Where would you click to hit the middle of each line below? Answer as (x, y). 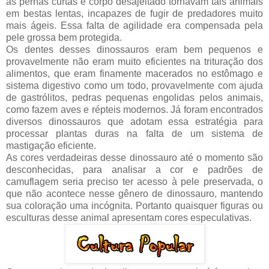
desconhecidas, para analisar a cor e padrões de (134, 169)
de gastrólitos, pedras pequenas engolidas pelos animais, (134, 97)
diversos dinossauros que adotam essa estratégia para (134, 121)
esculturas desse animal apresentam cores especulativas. (129, 217)
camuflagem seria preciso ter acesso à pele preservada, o (134, 181)
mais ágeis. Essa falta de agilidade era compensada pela (134, 25)
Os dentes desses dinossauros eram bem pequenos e (134, 49)
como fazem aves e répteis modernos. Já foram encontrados (134, 109)
